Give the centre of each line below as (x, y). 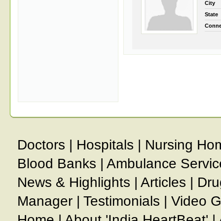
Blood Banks (57, 164)
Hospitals (105, 145)
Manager (45, 201)
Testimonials (122, 201)
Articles (163, 182)
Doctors (41, 145)
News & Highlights (74, 182)
